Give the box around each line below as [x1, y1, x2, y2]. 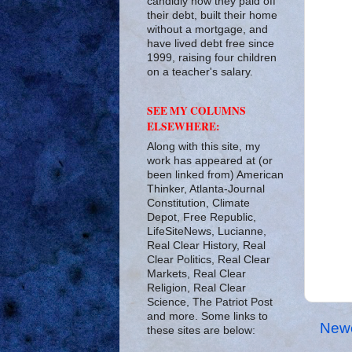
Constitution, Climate [147, 196, 250, 209]
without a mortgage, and [147, 23, 268, 35]
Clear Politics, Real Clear [147, 253, 270, 266]
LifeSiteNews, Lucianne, [147, 225, 266, 237]
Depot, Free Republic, [147, 211, 256, 223]
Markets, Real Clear [147, 267, 246, 280]
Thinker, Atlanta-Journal [147, 182, 265, 195]
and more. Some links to [147, 310, 268, 322]
